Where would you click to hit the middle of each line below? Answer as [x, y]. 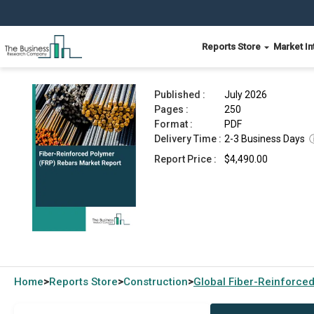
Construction [156, 282]
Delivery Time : [188, 139]
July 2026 [246, 95]
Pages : [171, 109]
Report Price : [185, 159]
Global [211, 282]
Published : [180, 95]
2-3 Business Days [265, 139]
